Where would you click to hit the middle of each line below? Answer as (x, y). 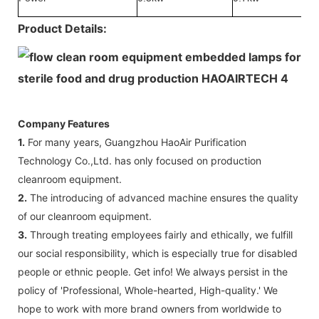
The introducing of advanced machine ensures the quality (163, 197)
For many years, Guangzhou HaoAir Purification (136, 142)
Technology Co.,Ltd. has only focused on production (140, 160)
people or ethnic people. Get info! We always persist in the (153, 271)
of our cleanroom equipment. (85, 216)
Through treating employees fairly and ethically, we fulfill (160, 234)
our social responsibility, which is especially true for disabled (158, 253)
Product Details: (62, 28)
